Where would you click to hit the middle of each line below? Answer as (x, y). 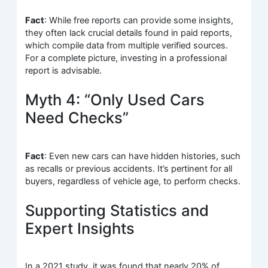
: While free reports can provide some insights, (139, 21)
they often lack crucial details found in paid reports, (129, 33)
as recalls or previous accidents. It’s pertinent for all (129, 168)
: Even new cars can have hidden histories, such (143, 156)
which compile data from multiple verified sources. (127, 46)
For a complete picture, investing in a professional (126, 58)
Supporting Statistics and (117, 211)
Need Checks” (77, 118)
